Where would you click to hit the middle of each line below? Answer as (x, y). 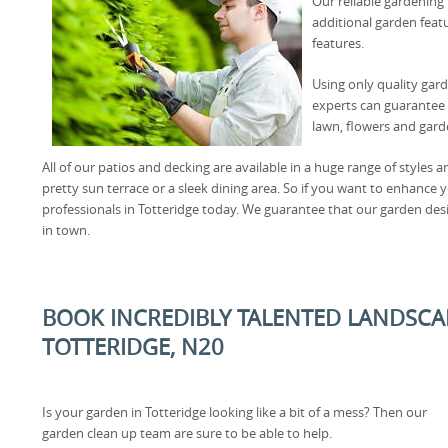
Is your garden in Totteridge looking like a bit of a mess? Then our (234, 412)
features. (338, 43)
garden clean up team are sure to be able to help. (187, 433)
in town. (66, 230)
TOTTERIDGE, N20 (133, 346)
